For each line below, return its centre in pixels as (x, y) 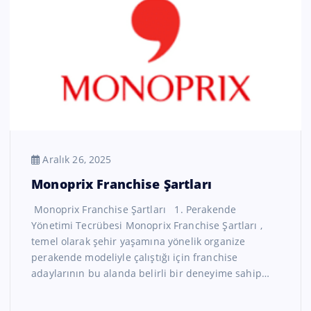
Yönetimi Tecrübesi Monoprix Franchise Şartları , (147, 226)
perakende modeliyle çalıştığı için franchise (135, 258)
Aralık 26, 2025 (76, 159)
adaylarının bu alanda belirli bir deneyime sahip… (150, 274)
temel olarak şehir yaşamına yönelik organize (138, 242)
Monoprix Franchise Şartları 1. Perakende (134, 210)
